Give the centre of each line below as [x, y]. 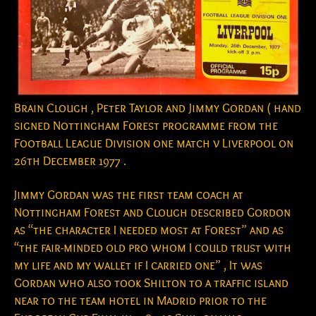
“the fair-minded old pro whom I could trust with [153, 248]
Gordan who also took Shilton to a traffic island [151, 283]
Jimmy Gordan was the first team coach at [129, 195]
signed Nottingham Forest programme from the [146, 126]
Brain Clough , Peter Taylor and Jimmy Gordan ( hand [158, 109]
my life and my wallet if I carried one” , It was [138, 265]
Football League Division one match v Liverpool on [154, 144]
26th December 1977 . [70, 162]
